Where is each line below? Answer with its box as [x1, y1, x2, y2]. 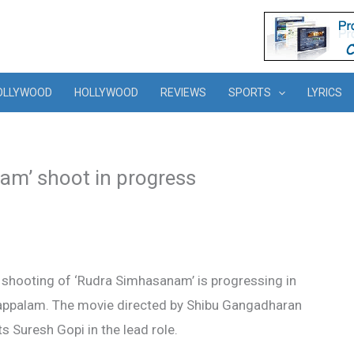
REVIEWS [160, 86, 206, 99]
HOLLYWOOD [74, 86, 138, 99]
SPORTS [228, 86, 271, 99]
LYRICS [307, 86, 343, 99]
